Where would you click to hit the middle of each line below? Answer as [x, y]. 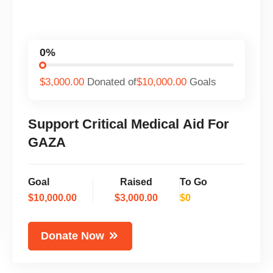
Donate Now [73, 236]
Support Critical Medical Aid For [129, 124]
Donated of [112, 82]
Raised [136, 182]
